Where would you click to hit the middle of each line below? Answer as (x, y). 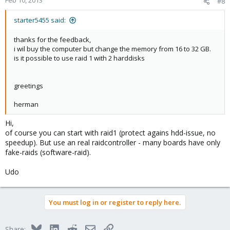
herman (26, 104)
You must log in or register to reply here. (115, 202)
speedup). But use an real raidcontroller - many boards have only (113, 142)
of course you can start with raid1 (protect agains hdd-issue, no (110, 133)
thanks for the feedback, (52, 40)
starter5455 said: (40, 20)
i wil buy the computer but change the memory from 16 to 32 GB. (112, 49)
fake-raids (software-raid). (48, 152)
